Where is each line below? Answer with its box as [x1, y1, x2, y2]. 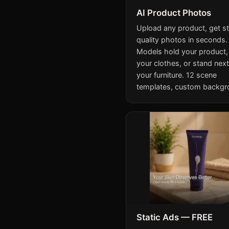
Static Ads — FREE [136, 212, 213, 222]
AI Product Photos [136, 7, 211, 18]
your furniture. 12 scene [136, 70, 217, 79]
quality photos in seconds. [136, 35, 227, 44]
